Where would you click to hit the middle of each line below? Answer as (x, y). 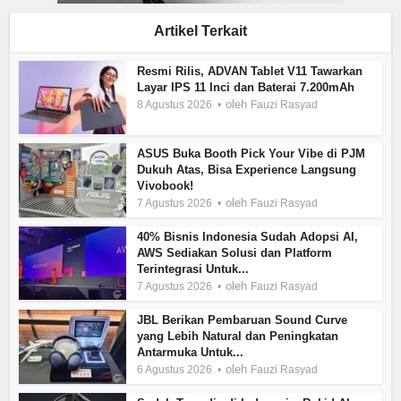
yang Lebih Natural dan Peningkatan (238, 336)
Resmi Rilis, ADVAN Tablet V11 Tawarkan (250, 71)
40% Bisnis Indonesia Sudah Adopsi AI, (248, 237)
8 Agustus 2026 (175, 104)
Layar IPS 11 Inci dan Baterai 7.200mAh (246, 87)
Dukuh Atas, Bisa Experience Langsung (247, 170)
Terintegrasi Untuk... (193, 269)
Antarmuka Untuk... (191, 352)
